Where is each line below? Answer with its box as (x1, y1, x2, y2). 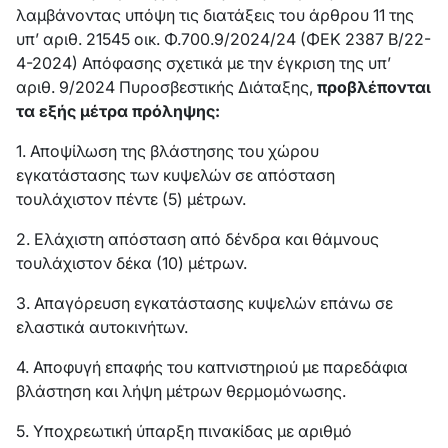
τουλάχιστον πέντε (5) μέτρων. (16, 189, 246, 209)
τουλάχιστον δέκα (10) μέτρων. (16, 253, 247, 273)
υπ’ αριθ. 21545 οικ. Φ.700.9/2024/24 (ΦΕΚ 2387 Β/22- (16, 29, 431, 49)
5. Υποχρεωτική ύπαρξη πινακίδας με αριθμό (16, 421, 352, 441)
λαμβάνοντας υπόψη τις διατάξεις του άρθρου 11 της (16, 5, 414, 25)
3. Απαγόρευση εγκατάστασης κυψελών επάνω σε (16, 293, 393, 313)
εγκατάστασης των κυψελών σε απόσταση (16, 165, 335, 185)
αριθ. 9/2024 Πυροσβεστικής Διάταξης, (16, 77, 317, 97)
